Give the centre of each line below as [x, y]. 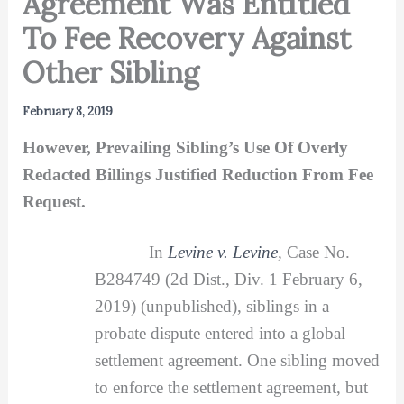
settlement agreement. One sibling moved [237, 360]
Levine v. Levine [222, 252]
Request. [54, 201]
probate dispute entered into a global [220, 333]
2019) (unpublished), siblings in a [211, 306]
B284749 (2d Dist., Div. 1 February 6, [228, 279]
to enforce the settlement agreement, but [231, 387]
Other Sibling [110, 72]
